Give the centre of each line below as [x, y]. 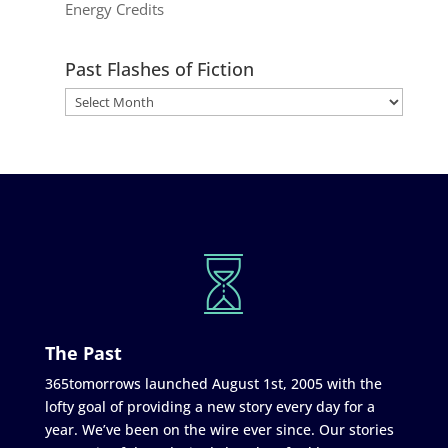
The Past [83, 352]
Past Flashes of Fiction [159, 68]
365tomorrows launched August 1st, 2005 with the [213, 383]
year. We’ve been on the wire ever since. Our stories [219, 429]
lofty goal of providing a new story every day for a [209, 406]
